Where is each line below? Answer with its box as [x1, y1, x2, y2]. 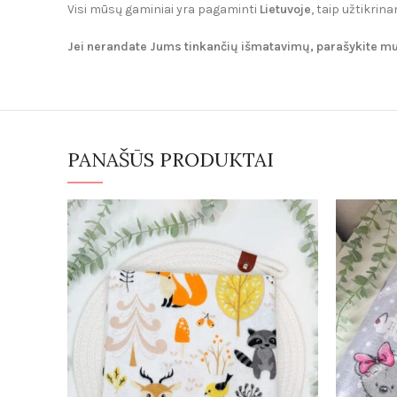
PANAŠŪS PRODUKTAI [67, 147, 274, 172]
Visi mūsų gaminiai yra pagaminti [67, 2, 260, 17]
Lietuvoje [260, 2, 311, 17]
